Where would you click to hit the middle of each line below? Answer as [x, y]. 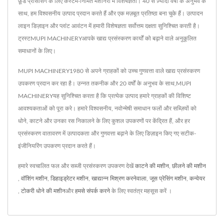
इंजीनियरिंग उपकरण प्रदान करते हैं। [57, 146]
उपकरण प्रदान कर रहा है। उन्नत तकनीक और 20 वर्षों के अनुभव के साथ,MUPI [104, 84]
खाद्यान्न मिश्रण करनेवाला [119, 179]
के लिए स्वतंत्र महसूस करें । [141, 191]
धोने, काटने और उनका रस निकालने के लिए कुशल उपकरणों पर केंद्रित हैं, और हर [104, 121]
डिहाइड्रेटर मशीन [69, 179]
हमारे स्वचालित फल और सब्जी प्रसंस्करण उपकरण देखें [76, 166]
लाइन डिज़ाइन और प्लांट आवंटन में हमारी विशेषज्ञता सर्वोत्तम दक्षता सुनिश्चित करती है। [109, 26]
